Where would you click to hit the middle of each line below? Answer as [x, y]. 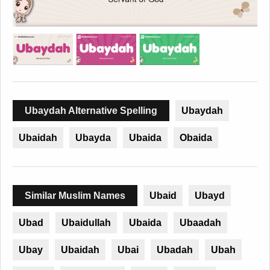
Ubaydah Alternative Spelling [91, 111]
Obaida [196, 138]
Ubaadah [200, 223]
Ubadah [175, 250]
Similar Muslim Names [75, 196]
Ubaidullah [86, 223]
